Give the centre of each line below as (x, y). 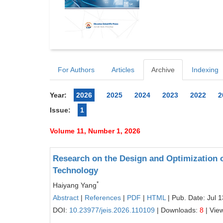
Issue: (60, 110)
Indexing (205, 70)
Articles (123, 70)
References (103, 198)
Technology (75, 170)
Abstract (66, 198)
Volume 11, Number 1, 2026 (95, 131)
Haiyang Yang (75, 185)
